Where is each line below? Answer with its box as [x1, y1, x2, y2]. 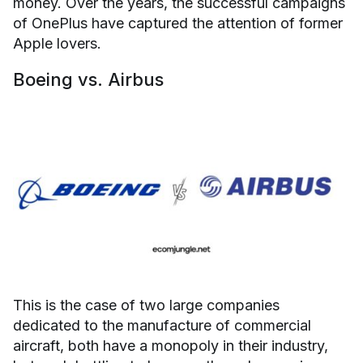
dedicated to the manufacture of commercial [13, 317, 311, 335]
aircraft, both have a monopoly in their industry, [13, 337, 328, 355]
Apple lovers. [13, 35, 101, 53]
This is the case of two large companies [13, 297, 280, 314]
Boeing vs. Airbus [13, 69, 164, 91]
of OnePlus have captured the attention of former [13, 15, 343, 32]
